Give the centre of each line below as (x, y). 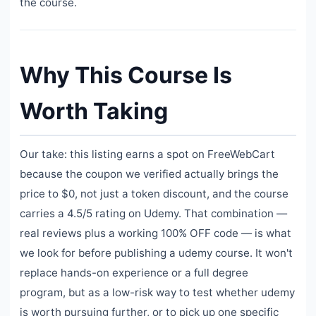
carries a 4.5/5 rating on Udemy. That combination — (153, 213)
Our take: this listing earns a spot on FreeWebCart (147, 154)
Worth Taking (94, 111)
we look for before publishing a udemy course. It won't (156, 253)
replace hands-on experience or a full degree (134, 272)
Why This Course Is (126, 75)
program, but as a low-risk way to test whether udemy (157, 292)
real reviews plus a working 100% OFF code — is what (156, 233)
